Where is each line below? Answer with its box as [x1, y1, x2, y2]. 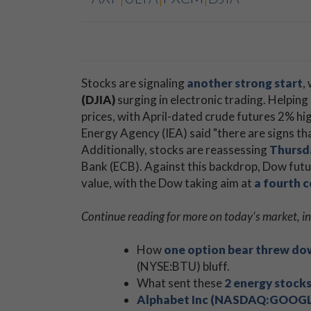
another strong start [187, 76, 303, 90]
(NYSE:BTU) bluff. [137, 259, 230, 274]
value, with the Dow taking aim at [81, 176, 254, 190]
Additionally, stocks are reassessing [81, 142, 269, 157]
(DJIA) [81, 92, 115, 107]
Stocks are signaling [81, 76, 187, 90]
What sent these [137, 276, 224, 290]
